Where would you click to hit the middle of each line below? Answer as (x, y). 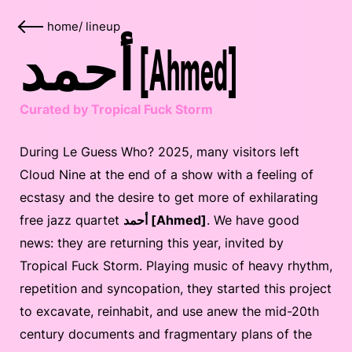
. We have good (253, 220)
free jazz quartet (71, 220)
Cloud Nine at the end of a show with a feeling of (167, 174)
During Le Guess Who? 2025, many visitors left (159, 152)
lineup (103, 27)
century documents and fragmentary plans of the (166, 334)
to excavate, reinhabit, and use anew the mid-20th (169, 311)
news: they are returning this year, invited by (152, 243)
